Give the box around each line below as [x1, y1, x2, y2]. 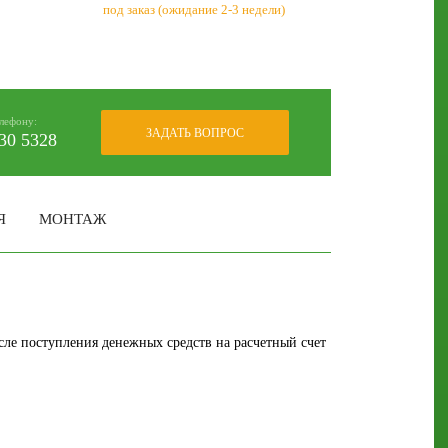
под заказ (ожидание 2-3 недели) [102, 2, 285, 17]
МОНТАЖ [39, 211, 106, 228]
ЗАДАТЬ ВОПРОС [146, 126, 244, 141]
